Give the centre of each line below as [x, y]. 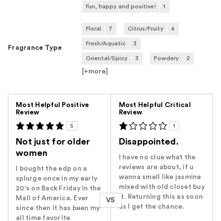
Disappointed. [148, 141]
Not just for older [53, 141]
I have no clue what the [157, 157]
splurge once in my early [56, 178]
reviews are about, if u [156, 167]
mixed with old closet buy [162, 187]
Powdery [166, 58]
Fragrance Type [35, 48]
